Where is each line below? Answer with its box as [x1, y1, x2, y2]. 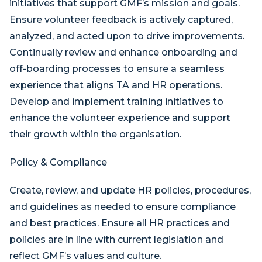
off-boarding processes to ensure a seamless [9, 63, 225, 74]
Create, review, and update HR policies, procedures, [9, 185, 251, 196]
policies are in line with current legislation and [9, 234, 223, 245]
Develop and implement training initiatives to [9, 96, 223, 107]
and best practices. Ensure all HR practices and [9, 218, 230, 229]
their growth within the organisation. [9, 129, 181, 140]
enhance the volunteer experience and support [9, 112, 230, 123]
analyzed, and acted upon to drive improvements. [9, 30, 244, 42]
